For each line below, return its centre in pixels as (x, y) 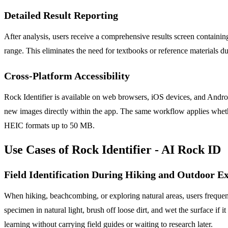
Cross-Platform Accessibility (67, 76)
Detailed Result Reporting (61, 15)
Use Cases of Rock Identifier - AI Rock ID (112, 149)
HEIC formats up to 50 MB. (49, 125)
